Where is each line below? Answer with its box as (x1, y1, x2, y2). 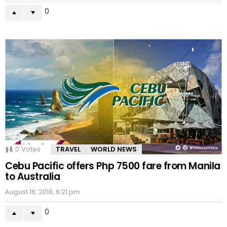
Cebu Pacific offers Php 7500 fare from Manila (5, 159, 220, 173)
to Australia (5, 169, 60, 183)
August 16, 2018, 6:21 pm (5, 186, 80, 197)
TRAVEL (56, 144, 81, 154)
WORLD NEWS (91, 144, 137, 154)
